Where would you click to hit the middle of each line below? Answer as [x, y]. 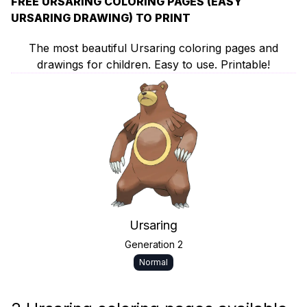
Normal [153, 262]
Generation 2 [153, 244]
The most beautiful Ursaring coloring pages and [153, 48]
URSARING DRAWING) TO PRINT [101, 18]
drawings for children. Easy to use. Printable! [153, 64]
